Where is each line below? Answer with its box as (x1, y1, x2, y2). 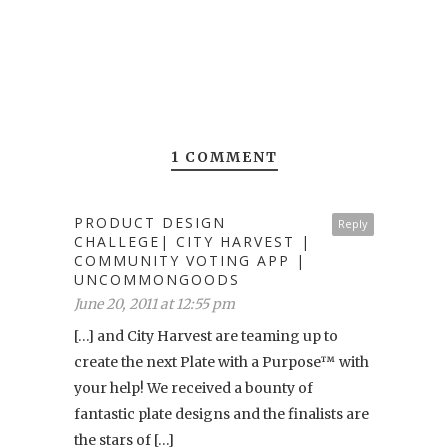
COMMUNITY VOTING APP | (74, 250, 306, 270)
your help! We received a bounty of (74, 378, 313, 397)
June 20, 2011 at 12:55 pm (74, 294, 235, 313)
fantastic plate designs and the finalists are (74, 404, 369, 423)
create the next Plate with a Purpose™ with (74, 352, 369, 371)
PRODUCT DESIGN (74, 212, 226, 232)
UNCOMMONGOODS (74, 269, 240, 289)
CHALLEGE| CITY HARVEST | (74, 231, 311, 251)
